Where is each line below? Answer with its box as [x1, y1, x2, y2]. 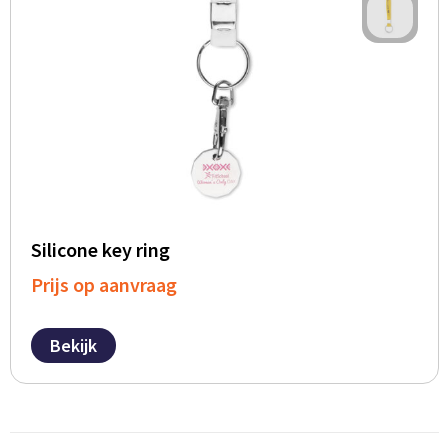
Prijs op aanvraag [30, 272, 177, 298]
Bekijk [49, 334, 97, 358]
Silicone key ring [30, 237, 170, 263]
